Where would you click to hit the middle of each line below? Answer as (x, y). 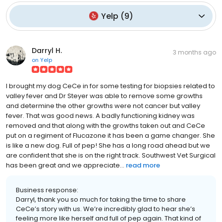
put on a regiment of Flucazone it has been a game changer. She (111, 135)
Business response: (47, 190)
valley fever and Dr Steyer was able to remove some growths (104, 96)
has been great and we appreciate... (65, 165)
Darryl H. (47, 50)
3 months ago (194, 52)
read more (143, 165)
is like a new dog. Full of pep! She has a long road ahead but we (108, 145)
